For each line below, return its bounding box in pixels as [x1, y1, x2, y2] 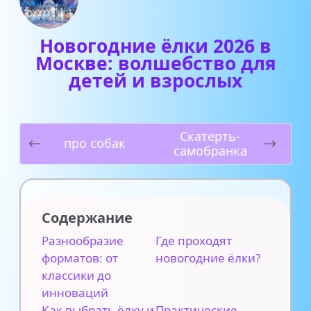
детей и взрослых [69, 67, 242, 93]
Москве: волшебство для [35, 50, 276, 76]
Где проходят [155, 232, 232, 249]
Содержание [42, 208, 133, 227]
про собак [64, 135, 126, 152]
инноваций [42, 284, 108, 301]
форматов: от [42, 249, 118, 266]
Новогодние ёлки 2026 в [40, 33, 271, 58]
